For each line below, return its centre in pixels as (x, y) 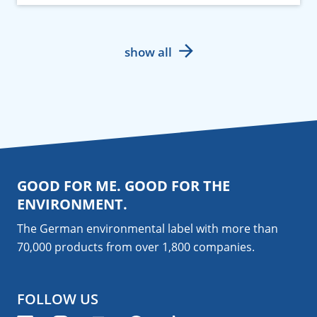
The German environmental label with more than (148, 229)
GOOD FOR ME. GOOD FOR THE (123, 186)
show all (148, 52)
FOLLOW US (58, 299)
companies (223, 247)
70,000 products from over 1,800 (105, 247)
